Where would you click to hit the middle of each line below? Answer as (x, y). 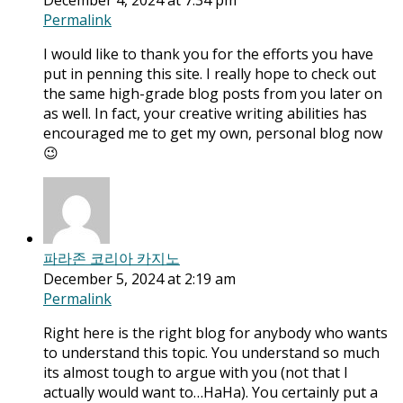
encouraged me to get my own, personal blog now (213, 134)
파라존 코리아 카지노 (112, 259)
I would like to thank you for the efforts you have (208, 54)
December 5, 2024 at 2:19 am (139, 279)
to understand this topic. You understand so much (211, 353)
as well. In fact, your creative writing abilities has (205, 114)
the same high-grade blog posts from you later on (213, 94)
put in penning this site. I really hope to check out (210, 74)
